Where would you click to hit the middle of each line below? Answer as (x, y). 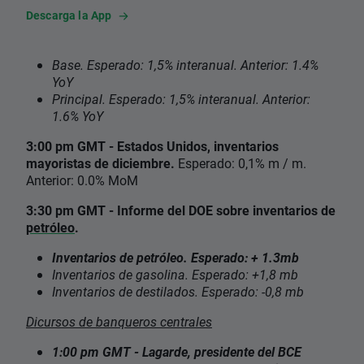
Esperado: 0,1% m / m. (240, 163)
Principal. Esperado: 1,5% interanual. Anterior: (181, 99)
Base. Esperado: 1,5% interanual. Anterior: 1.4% (185, 65)
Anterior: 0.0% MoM (82, 180)
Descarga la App (69, 15)
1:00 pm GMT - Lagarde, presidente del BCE (177, 352)
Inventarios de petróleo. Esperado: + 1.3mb (175, 258)
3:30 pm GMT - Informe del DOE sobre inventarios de (181, 210)
